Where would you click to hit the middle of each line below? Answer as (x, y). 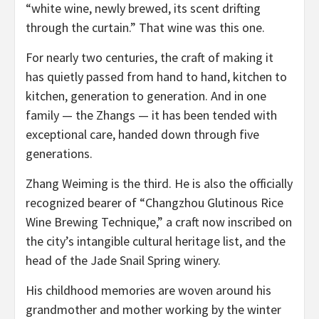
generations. (59, 153)
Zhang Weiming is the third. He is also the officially (159, 183)
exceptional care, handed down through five (142, 134)
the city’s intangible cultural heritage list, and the (156, 241)
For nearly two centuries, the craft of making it (150, 57)
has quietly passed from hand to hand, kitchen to (156, 76)
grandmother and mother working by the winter (153, 309)
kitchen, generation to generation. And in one (146, 95)
